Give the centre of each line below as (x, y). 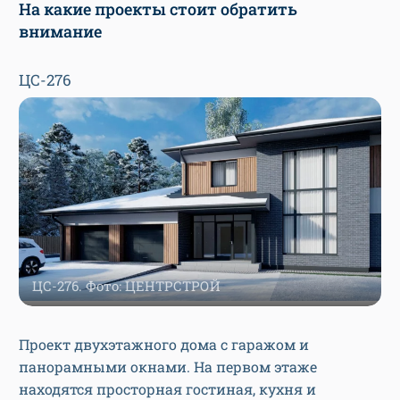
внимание (60, 31)
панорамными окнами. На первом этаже (168, 367)
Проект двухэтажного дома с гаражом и (164, 345)
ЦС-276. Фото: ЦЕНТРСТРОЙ (126, 286)
